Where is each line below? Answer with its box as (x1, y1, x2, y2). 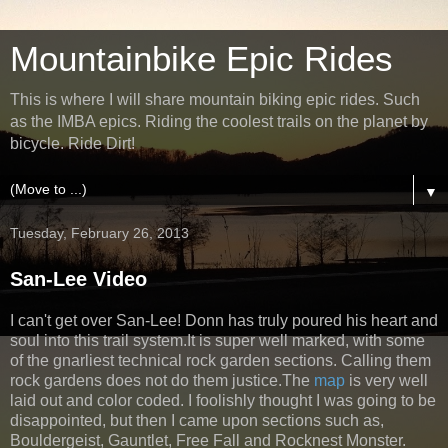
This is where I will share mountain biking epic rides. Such (10, 91, 420, 108)
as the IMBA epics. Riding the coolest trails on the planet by (10, 113, 428, 130)
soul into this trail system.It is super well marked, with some (10, 331, 425, 349)
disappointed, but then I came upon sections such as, (10, 411, 384, 429)
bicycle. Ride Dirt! (10, 135, 135, 152)
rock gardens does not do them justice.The (10, 371, 314, 389)
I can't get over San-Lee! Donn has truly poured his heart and (10, 311, 438, 329)
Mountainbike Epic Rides (10, 40, 393, 78)
